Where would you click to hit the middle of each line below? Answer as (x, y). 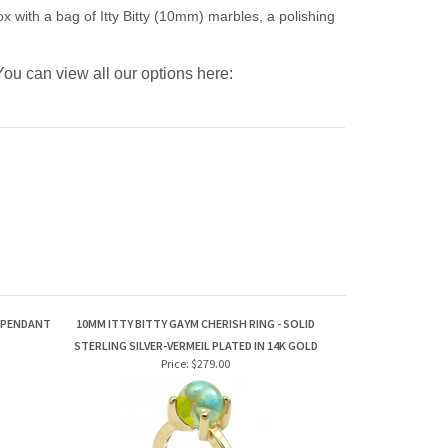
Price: (175, 363)
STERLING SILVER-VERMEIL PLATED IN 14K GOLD (195, 345)
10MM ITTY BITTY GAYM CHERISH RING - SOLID (195, 323)
